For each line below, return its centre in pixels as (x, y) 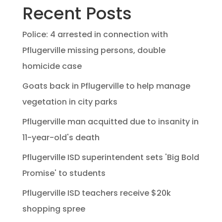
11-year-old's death (61, 138)
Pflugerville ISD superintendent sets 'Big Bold (111, 158)
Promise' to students (64, 173)
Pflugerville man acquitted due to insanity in (110, 122)
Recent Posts (77, 14)
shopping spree (54, 209)
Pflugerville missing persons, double (94, 51)
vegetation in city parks (70, 102)
